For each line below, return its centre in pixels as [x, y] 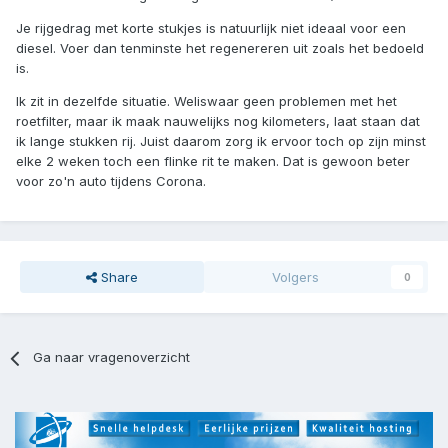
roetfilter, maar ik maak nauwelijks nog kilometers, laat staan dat [218, 121]
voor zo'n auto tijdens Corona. [111, 181]
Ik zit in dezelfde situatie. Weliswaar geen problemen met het [206, 101]
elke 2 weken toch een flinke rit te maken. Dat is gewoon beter [213, 161]
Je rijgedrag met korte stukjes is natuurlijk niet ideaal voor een [211, 28]
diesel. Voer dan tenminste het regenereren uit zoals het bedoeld [220, 48]
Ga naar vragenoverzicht [112, 357]
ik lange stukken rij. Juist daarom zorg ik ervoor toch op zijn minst [221, 141]
